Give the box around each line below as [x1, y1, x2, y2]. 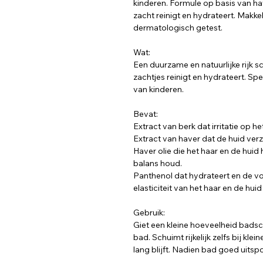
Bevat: [133, 109, 158, 120]
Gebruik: [133, 207, 167, 218]
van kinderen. [133, 84, 184, 95]
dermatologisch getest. [133, 22, 222, 33]
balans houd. [133, 158, 184, 169]
